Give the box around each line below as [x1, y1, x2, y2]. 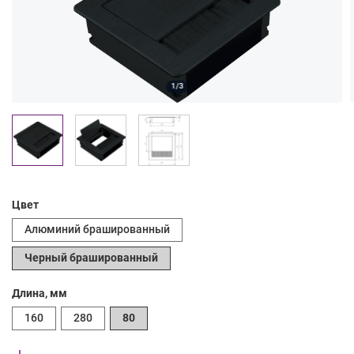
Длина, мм [12, 286, 67, 299]
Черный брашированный [24, 250, 158, 264]
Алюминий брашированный [24, 222, 170, 235]
